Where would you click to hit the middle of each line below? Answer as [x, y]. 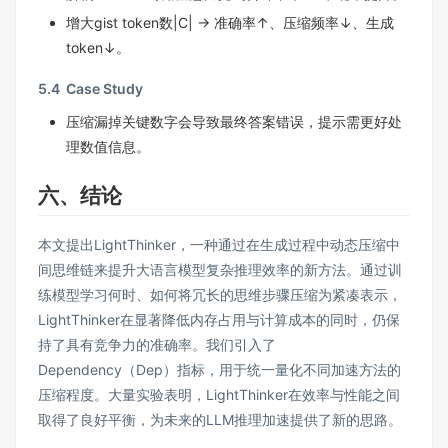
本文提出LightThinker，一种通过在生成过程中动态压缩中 [219, 245]
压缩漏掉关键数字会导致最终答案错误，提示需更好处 [234, 121]
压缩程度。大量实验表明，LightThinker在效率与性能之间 [219, 395]
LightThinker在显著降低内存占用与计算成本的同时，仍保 [219, 320]
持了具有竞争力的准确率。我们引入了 [157, 345]
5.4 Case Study [90, 88]
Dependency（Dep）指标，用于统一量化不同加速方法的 [219, 370]
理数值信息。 [108, 146]
